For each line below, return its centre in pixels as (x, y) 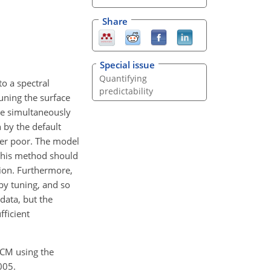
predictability (126, 91)
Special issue (127, 65)
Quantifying (123, 79)
